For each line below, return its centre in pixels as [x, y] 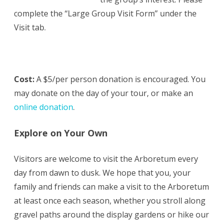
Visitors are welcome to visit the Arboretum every [106, 159]
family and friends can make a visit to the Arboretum [111, 187]
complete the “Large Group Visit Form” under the [105, 14]
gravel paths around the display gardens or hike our [111, 215]
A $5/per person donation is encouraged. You [120, 79]
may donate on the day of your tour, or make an [104, 93]
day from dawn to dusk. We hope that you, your [102, 173]
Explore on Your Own [61, 133]
